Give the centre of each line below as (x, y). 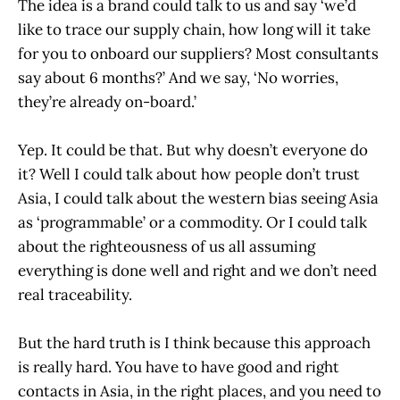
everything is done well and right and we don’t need (197, 270)
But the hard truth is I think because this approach (194, 342)
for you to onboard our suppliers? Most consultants (198, 53)
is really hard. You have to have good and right (179, 367)
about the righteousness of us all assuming (167, 246)
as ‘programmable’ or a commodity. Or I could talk (192, 222)
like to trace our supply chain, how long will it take (194, 29)
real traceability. (77, 294)
